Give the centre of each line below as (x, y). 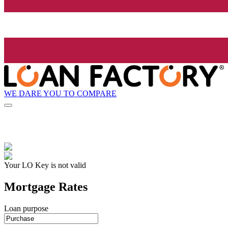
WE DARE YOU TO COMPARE (60, 93)
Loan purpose (26, 209)
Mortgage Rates (46, 187)
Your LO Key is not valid (45, 165)
